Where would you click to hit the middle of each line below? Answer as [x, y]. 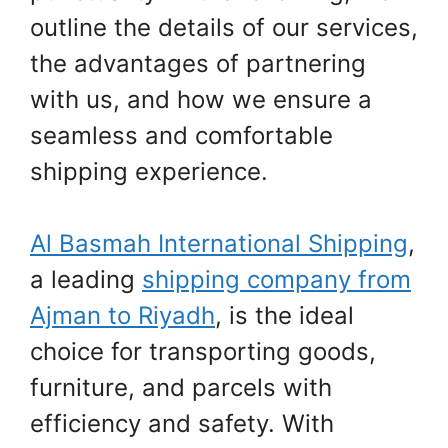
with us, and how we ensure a [201, 100]
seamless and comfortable [181, 136]
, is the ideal [284, 316]
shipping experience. [149, 172]
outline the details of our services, [224, 28]
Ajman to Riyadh [122, 316]
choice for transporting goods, [203, 352]
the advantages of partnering [198, 64]
